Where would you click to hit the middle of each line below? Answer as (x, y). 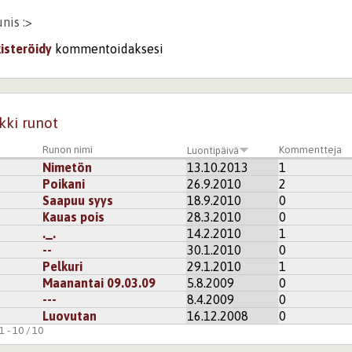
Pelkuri (63, 267)
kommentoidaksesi (108, 48)
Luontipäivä (213, 151)
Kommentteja (311, 150)
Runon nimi (68, 150)
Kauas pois (74, 217)
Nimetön (68, 168)
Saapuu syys (78, 201)
